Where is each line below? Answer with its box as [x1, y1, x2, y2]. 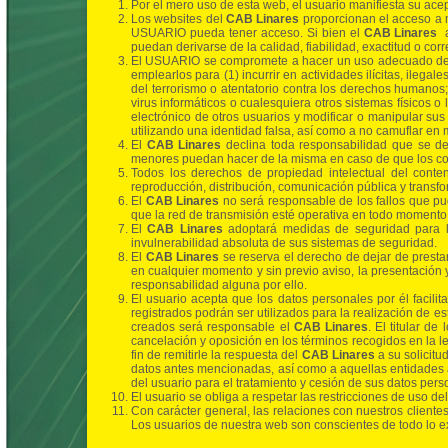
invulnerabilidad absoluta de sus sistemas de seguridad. [131, 236, 437, 251]
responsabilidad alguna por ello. [131, 278, 307, 293]
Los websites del [131, 12, 227, 27]
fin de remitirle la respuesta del [131, 348, 302, 363]
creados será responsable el [131, 320, 294, 335]
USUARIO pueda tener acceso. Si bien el [131, 26, 364, 41]
